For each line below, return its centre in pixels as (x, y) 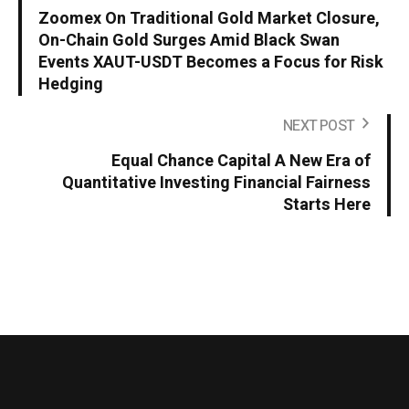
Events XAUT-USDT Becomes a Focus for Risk (211, 63)
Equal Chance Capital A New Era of (241, 162)
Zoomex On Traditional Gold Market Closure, (209, 19)
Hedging (71, 85)
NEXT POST (319, 126)
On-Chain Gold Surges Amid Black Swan (189, 41)
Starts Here (327, 205)
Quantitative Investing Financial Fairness (216, 184)
